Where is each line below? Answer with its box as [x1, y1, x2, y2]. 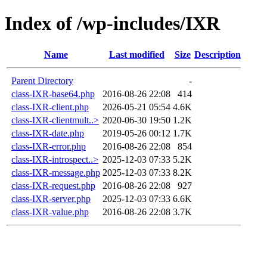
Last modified [108, 49, 164, 60]
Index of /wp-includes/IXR [5, 13, 220, 35]
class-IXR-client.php [11, 101, 89, 112]
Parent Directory [11, 75, 73, 86]
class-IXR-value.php [11, 206, 89, 217]
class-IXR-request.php [11, 180, 95, 191]
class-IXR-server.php [11, 193, 91, 204]
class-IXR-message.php [11, 167, 100, 178]
